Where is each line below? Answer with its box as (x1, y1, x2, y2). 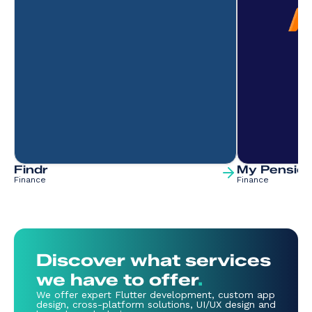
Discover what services (36, 250, 271, 270)
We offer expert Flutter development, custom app (36, 289, 275, 300)
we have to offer (36, 270, 198, 290)
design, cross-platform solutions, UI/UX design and (36, 299, 276, 310)
